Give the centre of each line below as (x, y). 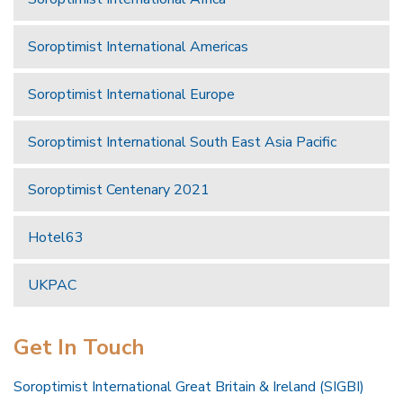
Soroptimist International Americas (138, 47)
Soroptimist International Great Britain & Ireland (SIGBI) (189, 387)
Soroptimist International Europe (131, 95)
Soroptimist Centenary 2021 (119, 190)
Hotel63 (56, 238)
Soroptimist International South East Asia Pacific (182, 143)
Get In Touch (79, 348)
